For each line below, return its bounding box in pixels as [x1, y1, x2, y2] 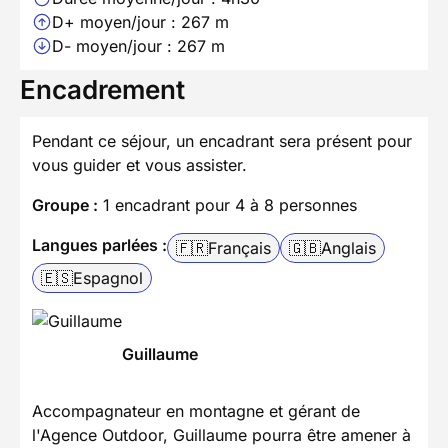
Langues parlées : [32, 235, 167, 256]
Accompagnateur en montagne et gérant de [32, 401, 360, 422]
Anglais [321, 238, 376, 259]
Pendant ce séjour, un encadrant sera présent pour [32, 131, 412, 152]
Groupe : [32, 195, 98, 216]
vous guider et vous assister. [32, 155, 247, 176]
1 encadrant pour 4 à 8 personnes [98, 195, 357, 216]
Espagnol [73, 268, 143, 289]
